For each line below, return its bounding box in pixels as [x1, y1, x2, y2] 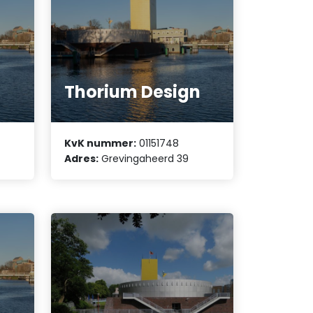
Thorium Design [64, 80, 201, 104]
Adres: [64, 151, 99, 166]
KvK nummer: [64, 136, 137, 150]
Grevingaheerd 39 [99, 151, 189, 166]
